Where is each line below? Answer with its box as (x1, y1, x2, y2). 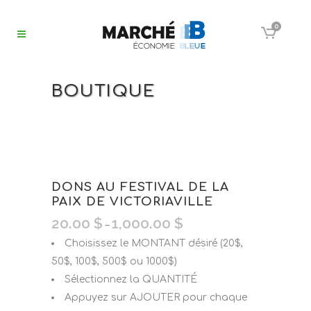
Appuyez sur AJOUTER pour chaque (65, 292, 247, 303)
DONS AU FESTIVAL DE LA (51, 180, 229, 194)
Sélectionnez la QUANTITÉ (65, 274, 197, 285)
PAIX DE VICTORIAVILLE (51, 195, 213, 208)
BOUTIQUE (51, 82, 155, 101)
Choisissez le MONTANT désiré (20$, (65, 238, 243, 249)
